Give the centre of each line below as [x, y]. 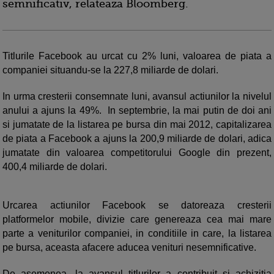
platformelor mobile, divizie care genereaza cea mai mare [137, 220]
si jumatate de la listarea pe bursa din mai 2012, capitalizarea [137, 125]
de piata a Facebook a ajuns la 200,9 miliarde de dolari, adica [137, 139]
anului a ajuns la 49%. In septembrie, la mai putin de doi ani [137, 111]
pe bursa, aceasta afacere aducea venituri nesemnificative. [131, 248]
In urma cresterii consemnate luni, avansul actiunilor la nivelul [137, 97]
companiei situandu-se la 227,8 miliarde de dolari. [110, 70]
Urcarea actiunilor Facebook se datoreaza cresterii [137, 206]
